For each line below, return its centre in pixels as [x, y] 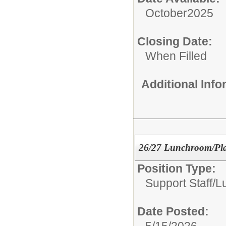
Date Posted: [173, 211]
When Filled [176, 56]
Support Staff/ [180, 183]
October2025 [179, 13]
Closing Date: [175, 41]
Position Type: [177, 168]
